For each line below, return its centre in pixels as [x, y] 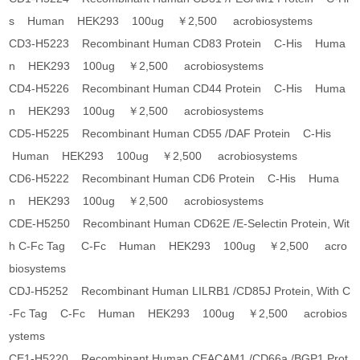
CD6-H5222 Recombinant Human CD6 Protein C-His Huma [174, 179]
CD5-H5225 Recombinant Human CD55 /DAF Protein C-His [174, 134]
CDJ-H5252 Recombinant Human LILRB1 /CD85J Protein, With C [180, 291]
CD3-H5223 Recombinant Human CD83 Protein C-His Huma [178, 44]
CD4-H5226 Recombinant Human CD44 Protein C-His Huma [178, 89]
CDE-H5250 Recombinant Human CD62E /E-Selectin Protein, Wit [180, 224]
